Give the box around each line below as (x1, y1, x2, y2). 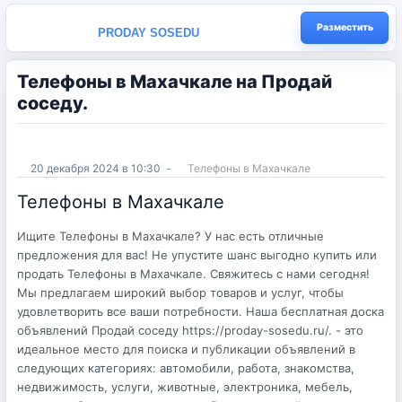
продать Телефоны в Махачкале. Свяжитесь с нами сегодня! (17, 267, 370, 281)
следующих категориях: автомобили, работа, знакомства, (17, 361, 354, 375)
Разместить (316, 22, 373, 33)
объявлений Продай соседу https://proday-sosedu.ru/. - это (17, 323, 363, 337)
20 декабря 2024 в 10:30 (27, 162, 163, 175)
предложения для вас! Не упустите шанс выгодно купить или (17, 248, 377, 262)
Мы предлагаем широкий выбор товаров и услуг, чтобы (17, 285, 344, 300)
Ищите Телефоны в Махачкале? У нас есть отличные (17, 229, 324, 243)
